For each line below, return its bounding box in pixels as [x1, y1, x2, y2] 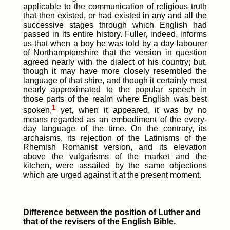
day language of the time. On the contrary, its [23, 124, 207, 133]
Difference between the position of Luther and [23, 208, 201, 217]
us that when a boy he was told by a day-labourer [23, 39, 207, 48]
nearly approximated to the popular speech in [23, 85, 207, 94]
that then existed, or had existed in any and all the [23, 11, 207, 20]
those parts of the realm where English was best [23, 94, 207, 103]
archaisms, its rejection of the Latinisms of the [23, 133, 207, 143]
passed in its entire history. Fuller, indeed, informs [23, 29, 207, 39]
